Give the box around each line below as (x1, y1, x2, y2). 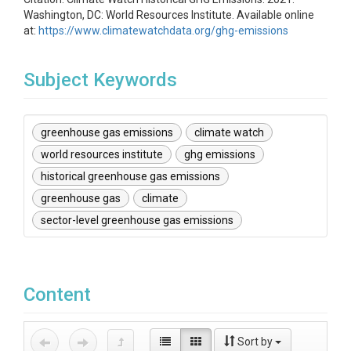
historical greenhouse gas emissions (41, 170, 220, 183)
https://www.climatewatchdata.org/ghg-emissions (38, 24, 288, 37)
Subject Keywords (24, 69, 177, 91)
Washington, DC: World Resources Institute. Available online (24, 9, 314, 21)
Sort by (237, 335, 273, 348)
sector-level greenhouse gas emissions (41, 214, 233, 226)
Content (24, 284, 91, 306)
